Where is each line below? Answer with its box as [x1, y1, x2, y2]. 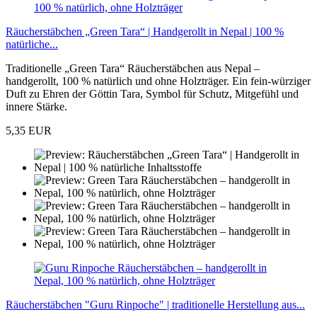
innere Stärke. [6, 100, 67, 113]
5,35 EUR [6, 125, 52, 137]
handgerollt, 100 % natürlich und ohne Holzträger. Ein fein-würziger [6, 75, 311, 88]
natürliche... [6, 38, 58, 51]
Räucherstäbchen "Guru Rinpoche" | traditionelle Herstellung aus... [6, 299, 305, 311]
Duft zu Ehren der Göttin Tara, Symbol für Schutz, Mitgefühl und [6, 88, 299, 100]
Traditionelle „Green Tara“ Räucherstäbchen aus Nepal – [6, 62, 260, 75]
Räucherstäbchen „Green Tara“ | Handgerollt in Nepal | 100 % [6, 25, 284, 38]
